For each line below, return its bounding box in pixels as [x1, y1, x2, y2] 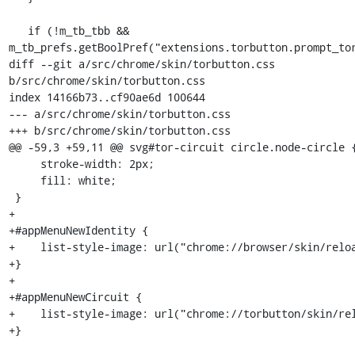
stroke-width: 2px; [8, 156, 40, 171]
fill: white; [8, 173, 40, 188]
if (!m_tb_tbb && [8, 23, 28, 38]
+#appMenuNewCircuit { [8, 289, 142, 304]
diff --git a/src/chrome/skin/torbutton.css [8, 56, 275, 71]
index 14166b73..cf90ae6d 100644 [8, 90, 205, 105]
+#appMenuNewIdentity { [8, 223, 148, 238]
